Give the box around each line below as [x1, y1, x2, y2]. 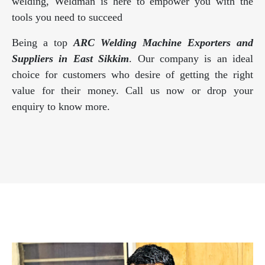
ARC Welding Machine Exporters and [73, 37, 253, 49]
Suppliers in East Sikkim [12, 53, 130, 65]
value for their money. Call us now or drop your [12, 85, 253, 97]
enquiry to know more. [12, 101, 110, 113]
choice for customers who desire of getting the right [12, 69, 253, 81]
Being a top [12, 37, 73, 49]
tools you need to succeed [12, 11, 122, 24]
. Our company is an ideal [129, 53, 253, 65]
